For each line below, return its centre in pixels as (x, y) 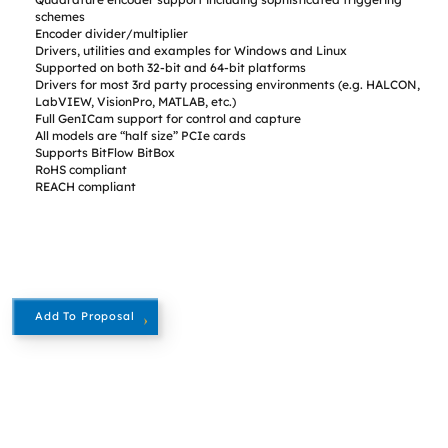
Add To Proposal (85, 316)
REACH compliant (86, 187)
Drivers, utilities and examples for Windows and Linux (191, 51)
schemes (60, 17)
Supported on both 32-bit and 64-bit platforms (171, 68)
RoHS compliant (81, 170)
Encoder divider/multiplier (112, 34)
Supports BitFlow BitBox (105, 153)
